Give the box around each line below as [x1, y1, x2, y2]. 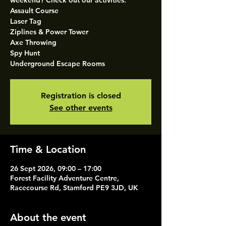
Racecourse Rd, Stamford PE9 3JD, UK [10, 183, 138, 192]
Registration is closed [40, 91, 121, 100]
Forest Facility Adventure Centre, [10, 174, 119, 183]
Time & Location [10, 143, 86, 155]
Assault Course [10, 6, 59, 15]
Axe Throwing [10, 38, 56, 47]
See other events [49, 103, 112, 112]
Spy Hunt [10, 48, 40, 58]
